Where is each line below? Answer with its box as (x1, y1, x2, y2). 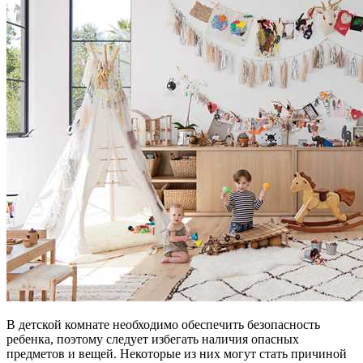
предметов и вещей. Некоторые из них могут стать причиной (6, 346, 347, 361)
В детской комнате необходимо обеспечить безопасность (6, 317, 320, 331)
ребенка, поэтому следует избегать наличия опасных (6, 331, 299, 346)
